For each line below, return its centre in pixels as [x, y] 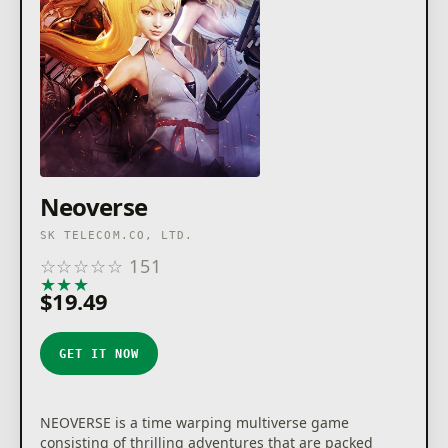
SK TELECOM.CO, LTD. [116, 236]
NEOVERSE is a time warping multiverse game [194, 423]
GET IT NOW [99, 353]
